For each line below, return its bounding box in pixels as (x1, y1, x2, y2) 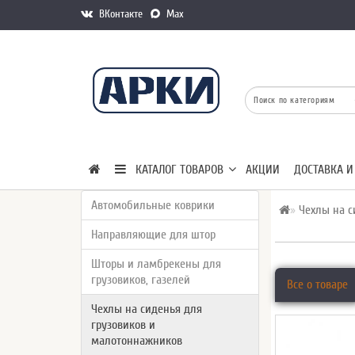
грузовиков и (91, 318, 155, 332)
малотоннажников (91, 334, 182, 348)
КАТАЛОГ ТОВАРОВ (126, 162, 223, 177)
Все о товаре (287, 277, 349, 292)
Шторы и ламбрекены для (91, 257, 221, 271)
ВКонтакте (96, 7, 143, 21)
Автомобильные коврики (91, 198, 215, 212)
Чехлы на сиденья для (91, 302, 202, 316)
